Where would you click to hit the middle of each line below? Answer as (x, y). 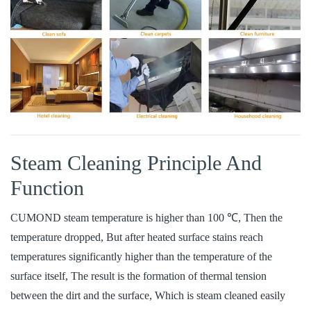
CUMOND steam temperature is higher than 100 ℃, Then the (146, 218)
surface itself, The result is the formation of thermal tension (138, 276)
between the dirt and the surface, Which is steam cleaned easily (148, 296)
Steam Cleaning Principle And (136, 163)
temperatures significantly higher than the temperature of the (141, 257)
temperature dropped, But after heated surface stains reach (137, 237)
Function (47, 188)
